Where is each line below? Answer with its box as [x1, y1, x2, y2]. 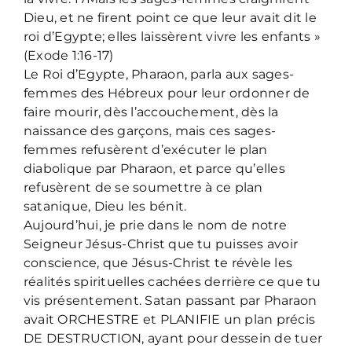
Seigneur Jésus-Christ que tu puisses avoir [24, 236, 299, 251]
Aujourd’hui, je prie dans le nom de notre [24, 217, 287, 233]
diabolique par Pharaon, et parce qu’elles [24, 160, 285, 176]
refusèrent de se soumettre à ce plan [24, 179, 263, 195]
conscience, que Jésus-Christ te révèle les [24, 255, 293, 270]
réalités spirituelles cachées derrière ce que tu [24, 273, 321, 289]
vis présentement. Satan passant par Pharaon [24, 292, 317, 308]
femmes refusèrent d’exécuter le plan [24, 141, 268, 157]
